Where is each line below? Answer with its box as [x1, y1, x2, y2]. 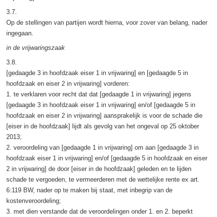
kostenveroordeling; [6, 197, 61, 204]
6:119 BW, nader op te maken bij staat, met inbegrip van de [6, 186, 172, 194]
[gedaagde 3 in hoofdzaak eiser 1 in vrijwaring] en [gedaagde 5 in [6, 69, 188, 77]
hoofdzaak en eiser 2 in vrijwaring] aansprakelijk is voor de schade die [6, 111, 202, 119]
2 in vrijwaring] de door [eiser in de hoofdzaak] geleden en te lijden [6, 165, 191, 172]
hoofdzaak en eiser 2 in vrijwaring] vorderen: [6, 79, 130, 87]
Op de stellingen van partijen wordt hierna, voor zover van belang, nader [6, 18, 207, 26]
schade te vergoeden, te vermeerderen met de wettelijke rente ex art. [6, 175, 200, 183]
